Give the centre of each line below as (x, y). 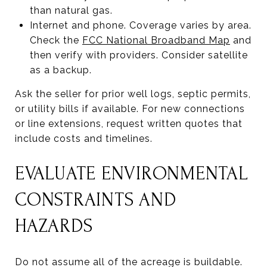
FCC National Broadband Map (156, 40)
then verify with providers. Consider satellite (139, 55)
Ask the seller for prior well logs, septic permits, (133, 94)
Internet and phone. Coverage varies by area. (140, 25)
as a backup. (60, 70)
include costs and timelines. (84, 138)
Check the (56, 40)
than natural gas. (71, 10)
